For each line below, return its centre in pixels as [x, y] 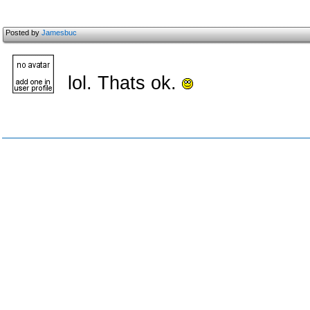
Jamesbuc [59, 33]
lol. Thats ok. [125, 83]
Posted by [24, 33]
